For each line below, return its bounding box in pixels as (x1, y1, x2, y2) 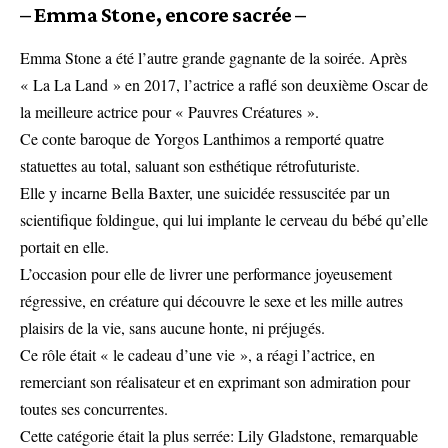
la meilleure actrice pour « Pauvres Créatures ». (20, 101, 319, 123)
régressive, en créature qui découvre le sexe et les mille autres (20, 290, 403, 312)
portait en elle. (20, 236, 109, 258)
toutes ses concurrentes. (20, 398, 168, 420)
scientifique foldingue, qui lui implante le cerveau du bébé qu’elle (20, 209, 428, 231)
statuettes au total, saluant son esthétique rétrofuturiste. (20, 155, 360, 177)
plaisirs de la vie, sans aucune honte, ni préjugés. (20, 317, 325, 339)
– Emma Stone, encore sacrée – (20, 2, 306, 28)
